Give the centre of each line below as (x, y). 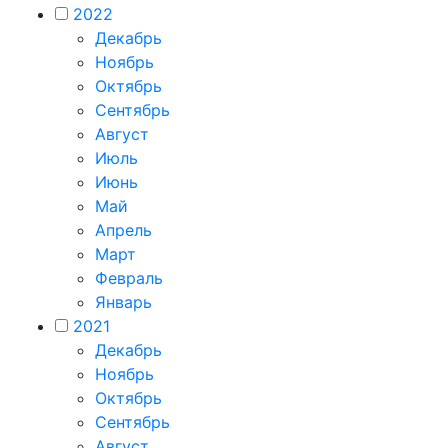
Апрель (123, 230)
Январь (123, 302)
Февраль (129, 278)
